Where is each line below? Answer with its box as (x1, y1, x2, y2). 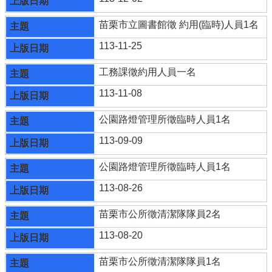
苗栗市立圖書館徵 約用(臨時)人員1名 (99, 19, 259, 30)
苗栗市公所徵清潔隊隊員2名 (99, 208, 222, 219)
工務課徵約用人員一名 (99, 66, 197, 77)
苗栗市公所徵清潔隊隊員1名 (99, 256, 222, 267)
